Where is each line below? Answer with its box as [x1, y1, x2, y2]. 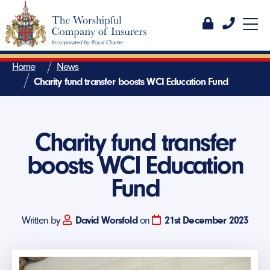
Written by [21, 213, 63, 226]
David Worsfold [75, 213, 137, 226]
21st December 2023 [164, 213, 249, 226]
